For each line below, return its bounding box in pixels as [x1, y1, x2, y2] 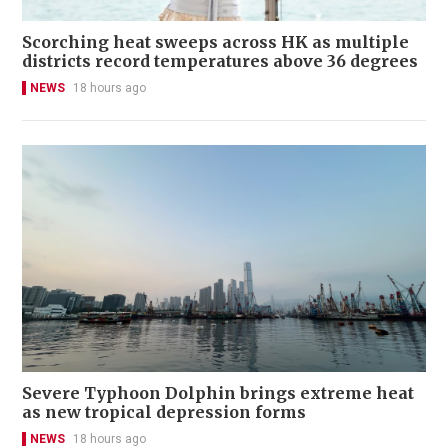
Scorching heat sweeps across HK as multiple [22, 31, 409, 52]
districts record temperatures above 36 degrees [22, 50, 418, 71]
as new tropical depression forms [22, 401, 306, 422]
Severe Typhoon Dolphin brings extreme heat [22, 382, 414, 403]
